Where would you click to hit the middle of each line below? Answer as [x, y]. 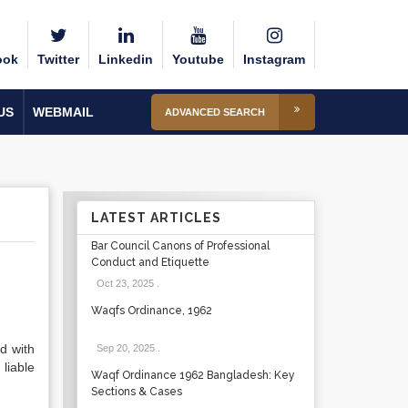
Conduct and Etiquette [150, 262]
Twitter [58, 59]
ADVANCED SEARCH [215, 112]
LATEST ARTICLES [156, 218]
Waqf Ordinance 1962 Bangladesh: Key [193, 375]
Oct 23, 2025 [125, 283]
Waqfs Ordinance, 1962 [151, 311]
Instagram [274, 59]
